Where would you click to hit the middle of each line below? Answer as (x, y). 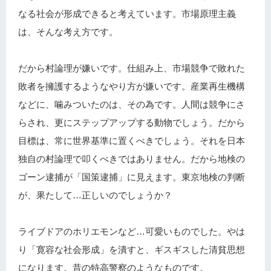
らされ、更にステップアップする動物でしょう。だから (132, 122)
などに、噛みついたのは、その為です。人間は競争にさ (132, 104)
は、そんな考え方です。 (68, 31)
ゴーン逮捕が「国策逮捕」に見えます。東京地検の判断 (132, 177)
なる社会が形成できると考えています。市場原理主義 (127, 13)
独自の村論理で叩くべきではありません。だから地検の (132, 158)
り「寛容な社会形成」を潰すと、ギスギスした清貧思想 (132, 249)
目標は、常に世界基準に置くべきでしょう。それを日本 (132, 140)
